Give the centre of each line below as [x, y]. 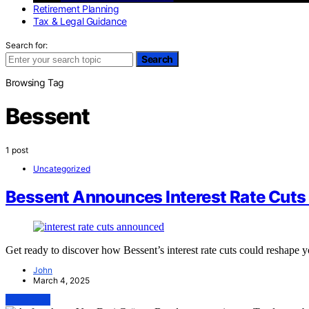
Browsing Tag [35, 82]
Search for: [27, 45]
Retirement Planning [76, 8]
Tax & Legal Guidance [80, 21]
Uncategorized [62, 168]
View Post [28, 300]
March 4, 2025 [61, 281]
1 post [17, 150]
